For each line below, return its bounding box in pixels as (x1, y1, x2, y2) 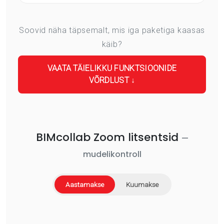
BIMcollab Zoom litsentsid (35, 129, 181, 145)
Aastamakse (65, 180, 104, 188)
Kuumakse (126, 180, 158, 188)
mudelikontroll (82, 148, 141, 160)
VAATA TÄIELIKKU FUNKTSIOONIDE (47, 63, 177, 73)
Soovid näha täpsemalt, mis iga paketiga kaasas (18, 25, 205, 35)
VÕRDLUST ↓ (88, 75, 135, 85)
